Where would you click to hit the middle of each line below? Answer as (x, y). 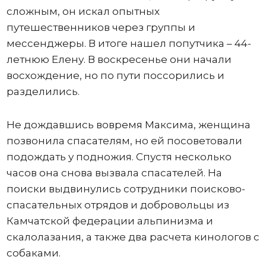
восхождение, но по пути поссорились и (115, 75)
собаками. (33, 253)
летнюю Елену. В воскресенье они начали (119, 59)
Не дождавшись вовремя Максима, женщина (128, 125)
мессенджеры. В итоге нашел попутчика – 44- (129, 43)
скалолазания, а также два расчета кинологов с (133, 237)
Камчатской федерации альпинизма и (110, 221)
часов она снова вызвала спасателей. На (114, 173)
